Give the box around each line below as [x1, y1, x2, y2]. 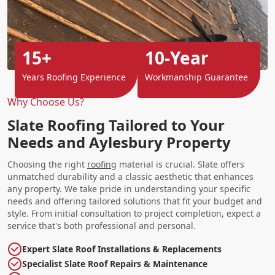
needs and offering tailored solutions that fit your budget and [7, 195, 262, 207]
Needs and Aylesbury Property [7, 131, 231, 152]
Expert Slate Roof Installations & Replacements [22, 242, 222, 255]
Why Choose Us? [7, 95, 84, 109]
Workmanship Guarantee [145, 71, 248, 83]
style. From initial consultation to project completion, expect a [7, 207, 261, 219]
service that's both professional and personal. [7, 219, 196, 231]
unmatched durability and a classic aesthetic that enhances [7, 170, 254, 182]
